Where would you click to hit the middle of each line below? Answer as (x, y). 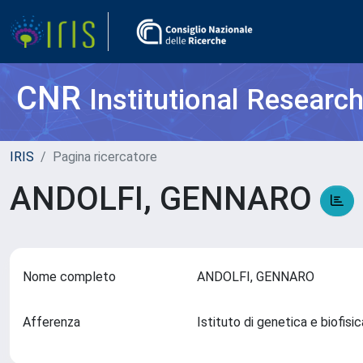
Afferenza (51, 322)
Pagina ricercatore (105, 157)
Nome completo (69, 277)
